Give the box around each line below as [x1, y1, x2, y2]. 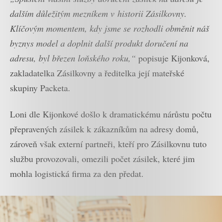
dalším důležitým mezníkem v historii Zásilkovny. [10, 7, 187, 20]
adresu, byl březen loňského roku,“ [10, 52, 138, 64]
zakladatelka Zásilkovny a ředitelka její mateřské [10, 67, 184, 79]
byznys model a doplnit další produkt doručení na [10, 37, 188, 50]
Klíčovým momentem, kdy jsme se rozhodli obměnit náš [10, 22, 209, 35]
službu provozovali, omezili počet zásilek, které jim [10, 152, 195, 165]
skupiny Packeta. [10, 82, 70, 94]
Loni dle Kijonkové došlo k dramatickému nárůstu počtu [10, 108, 212, 120]
